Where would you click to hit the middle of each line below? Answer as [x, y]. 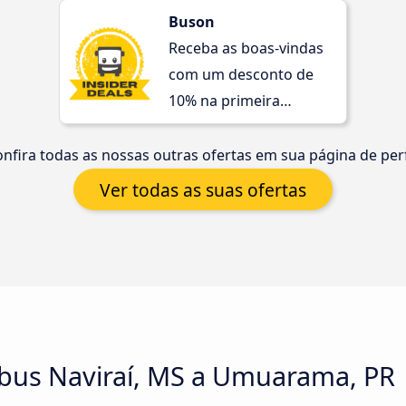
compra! [197, 127]
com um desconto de [241, 75]
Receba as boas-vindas [246, 48]
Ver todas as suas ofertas [203, 189]
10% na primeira [224, 101]
